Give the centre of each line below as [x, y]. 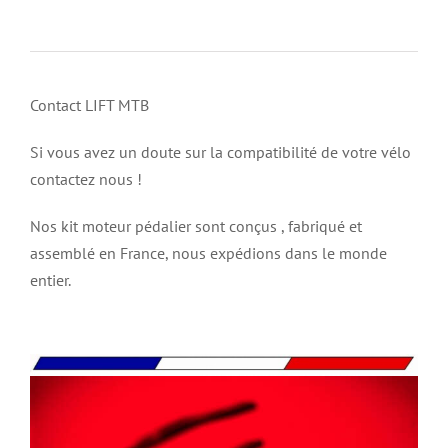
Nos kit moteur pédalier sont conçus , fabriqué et [195, 225]
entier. [50, 279]
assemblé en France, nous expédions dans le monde [208, 252]
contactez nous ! [85, 178]
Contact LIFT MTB [89, 104]
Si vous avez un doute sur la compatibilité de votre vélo [220, 151]
